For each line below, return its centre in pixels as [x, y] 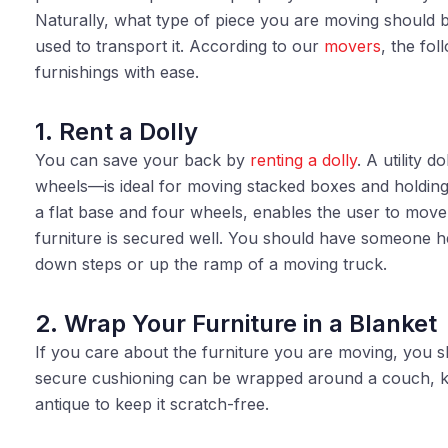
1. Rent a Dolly [116, 131]
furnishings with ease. [116, 72]
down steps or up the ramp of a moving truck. [210, 264]
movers [352, 46]
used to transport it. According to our [179, 46]
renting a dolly [303, 160]
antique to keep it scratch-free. [151, 404]
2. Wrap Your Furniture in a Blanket [235, 323]
